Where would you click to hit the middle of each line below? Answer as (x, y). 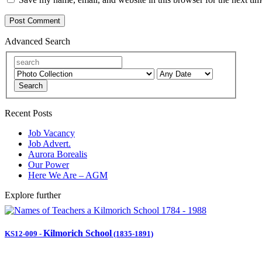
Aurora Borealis (58, 154)
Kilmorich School (77, 233)
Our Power (49, 164)
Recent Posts (28, 113)
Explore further (33, 195)
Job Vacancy (51, 133)
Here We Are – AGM (68, 175)
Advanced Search (37, 42)
